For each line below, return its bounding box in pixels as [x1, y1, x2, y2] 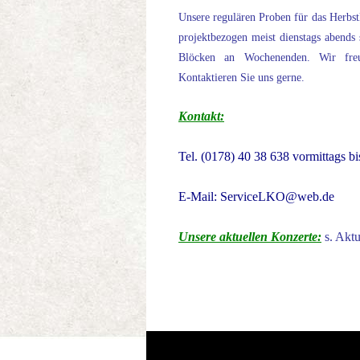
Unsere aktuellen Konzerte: [178, 230, 321, 244]
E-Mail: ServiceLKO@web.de [178, 190, 334, 204]
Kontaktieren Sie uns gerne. [178, 72, 305, 84]
